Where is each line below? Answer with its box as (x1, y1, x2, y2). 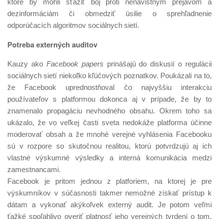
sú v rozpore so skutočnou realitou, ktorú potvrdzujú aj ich (7, 141, 212, 150)
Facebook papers (46, 59, 104, 68)
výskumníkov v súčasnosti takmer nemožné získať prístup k (7, 188, 212, 197)
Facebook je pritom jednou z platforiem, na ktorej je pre (7, 176, 212, 185)
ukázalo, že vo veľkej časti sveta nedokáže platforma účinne (7, 118, 212, 127)
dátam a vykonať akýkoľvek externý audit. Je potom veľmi (7, 200, 212, 209)
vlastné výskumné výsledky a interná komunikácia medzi (7, 153, 212, 162)
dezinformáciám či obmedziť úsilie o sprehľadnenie (7, 9, 212, 18)
